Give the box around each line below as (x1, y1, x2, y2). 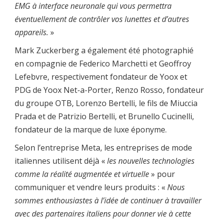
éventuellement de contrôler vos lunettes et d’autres (15, 14, 189, 25)
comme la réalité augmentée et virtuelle (15, 169, 149, 180)
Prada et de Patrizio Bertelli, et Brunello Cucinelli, (15, 111, 194, 122)
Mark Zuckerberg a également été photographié (15, 45, 194, 56)
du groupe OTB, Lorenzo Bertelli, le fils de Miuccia (15, 98, 197, 109)
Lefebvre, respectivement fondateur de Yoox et (15, 71, 187, 83)
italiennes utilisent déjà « (15, 155, 107, 167)
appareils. (15, 27, 48, 38)
